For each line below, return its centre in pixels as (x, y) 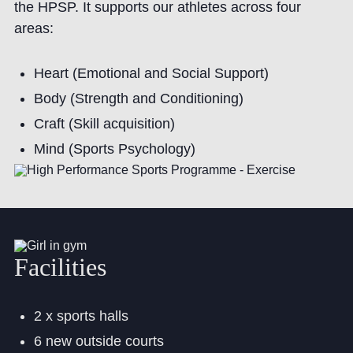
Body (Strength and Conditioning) (138, 99)
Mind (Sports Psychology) (114, 149)
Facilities (60, 268)
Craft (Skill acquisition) (104, 124)
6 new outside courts (98, 342)
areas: (33, 29)
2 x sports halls (81, 316)
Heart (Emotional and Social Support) (151, 74)
